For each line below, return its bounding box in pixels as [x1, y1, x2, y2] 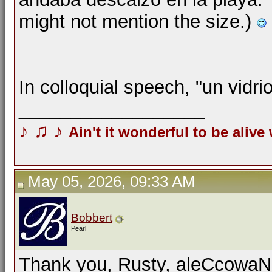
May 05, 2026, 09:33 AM [24, 173, 195, 190]
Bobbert [71, 211, 112, 224]
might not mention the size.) [19, 11, 257, 32]
